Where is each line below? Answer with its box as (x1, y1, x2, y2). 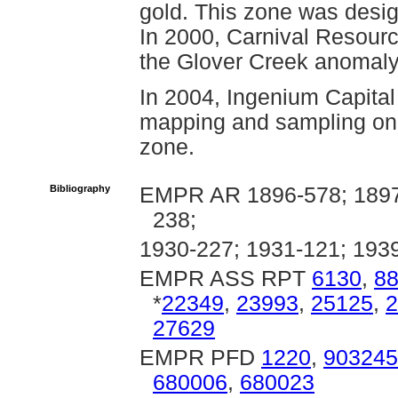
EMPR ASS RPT (139, 267, 312, 291)
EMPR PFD (139, 346, 261, 370)
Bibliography (50, 183, 110, 194)
